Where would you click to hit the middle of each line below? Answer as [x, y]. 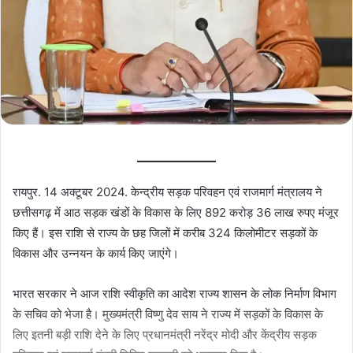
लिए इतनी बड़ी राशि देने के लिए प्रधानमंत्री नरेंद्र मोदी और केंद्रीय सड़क [165, 334]
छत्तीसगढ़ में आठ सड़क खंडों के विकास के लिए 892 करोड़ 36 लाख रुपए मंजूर [176, 212]
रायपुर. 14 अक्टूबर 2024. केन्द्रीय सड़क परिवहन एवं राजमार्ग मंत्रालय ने [167, 191]
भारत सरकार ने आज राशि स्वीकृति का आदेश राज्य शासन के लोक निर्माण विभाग [175, 293]
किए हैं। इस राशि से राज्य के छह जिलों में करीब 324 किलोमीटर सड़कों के [165, 232]
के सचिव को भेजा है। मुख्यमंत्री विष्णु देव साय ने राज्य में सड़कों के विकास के [168, 314]
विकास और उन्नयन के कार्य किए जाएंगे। [96, 253]
